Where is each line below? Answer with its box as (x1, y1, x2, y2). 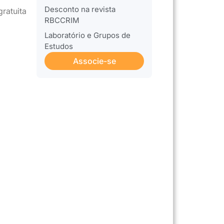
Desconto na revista (44, 4, 116, 14)
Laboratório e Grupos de (44, 30, 131, 40)
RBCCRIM (44, 15, 80, 25)
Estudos (44, 41, 73, 51)
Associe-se (72, 55, 116, 66)
